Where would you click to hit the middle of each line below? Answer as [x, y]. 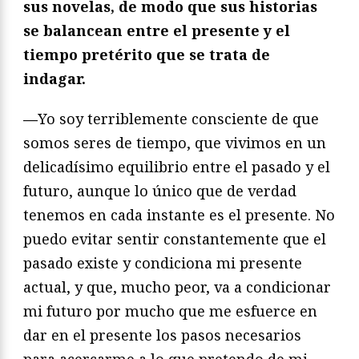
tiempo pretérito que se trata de [147, 55]
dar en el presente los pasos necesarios [162, 335]
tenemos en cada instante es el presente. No [179, 215]
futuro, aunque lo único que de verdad [160, 191]
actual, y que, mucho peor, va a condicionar [177, 287]
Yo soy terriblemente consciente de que [178, 119]
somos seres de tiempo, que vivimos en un [175, 143]
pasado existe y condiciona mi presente [163, 263]
